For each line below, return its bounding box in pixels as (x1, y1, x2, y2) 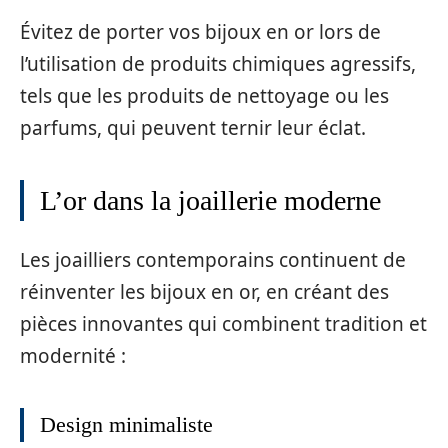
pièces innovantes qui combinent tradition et (20, 310, 427, 337)
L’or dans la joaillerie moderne (40, 185, 381, 217)
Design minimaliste (40, 411, 213, 437)
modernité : (20, 342, 126, 369)
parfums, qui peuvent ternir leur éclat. (20, 115, 366, 142)
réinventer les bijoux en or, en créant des (20, 278, 389, 305)
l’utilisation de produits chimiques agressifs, (20, 51, 416, 78)
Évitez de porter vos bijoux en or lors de (20, 19, 381, 46)
